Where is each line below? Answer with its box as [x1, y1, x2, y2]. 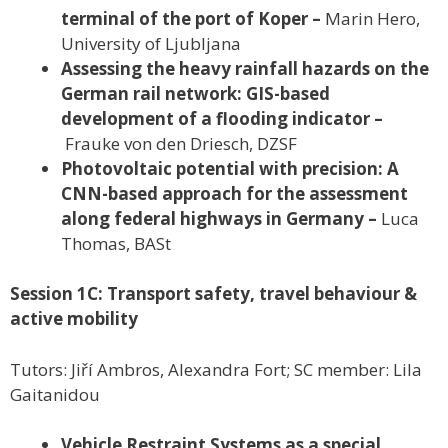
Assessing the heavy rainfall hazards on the [61, 56, 429, 80]
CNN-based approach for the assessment [61, 181, 408, 205]
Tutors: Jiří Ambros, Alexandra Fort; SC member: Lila [10, 357, 422, 381]
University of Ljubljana [61, 31, 241, 55]
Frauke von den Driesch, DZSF [65, 131, 297, 155]
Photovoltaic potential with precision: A [61, 156, 399, 180]
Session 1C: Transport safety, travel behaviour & [10, 282, 417, 306]
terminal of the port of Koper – [61, 6, 325, 30]
